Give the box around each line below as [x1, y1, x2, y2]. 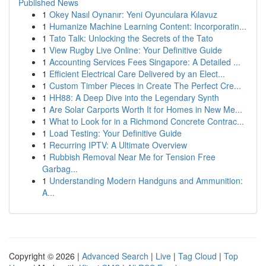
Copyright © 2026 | [9, 250, 82, 262]
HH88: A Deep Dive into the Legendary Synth [49, 91, 219, 103]
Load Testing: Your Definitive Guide [49, 127, 182, 139]
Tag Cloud [178, 250, 217, 262]
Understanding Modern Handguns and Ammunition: [49, 175, 243, 186]
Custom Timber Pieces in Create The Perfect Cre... [49, 80, 241, 91]
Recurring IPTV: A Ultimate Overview [49, 139, 187, 151]
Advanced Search [82, 250, 148, 262]
